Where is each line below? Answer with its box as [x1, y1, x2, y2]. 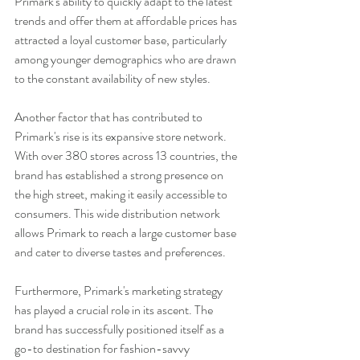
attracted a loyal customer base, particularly [14, 30, 229, 49]
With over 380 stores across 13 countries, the [14, 145, 239, 165]
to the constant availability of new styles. [14, 68, 211, 88]
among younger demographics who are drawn [14, 49, 239, 68]
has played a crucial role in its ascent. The [14, 300, 215, 319]
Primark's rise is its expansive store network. [14, 126, 229, 145]
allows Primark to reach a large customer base [14, 223, 239, 242]
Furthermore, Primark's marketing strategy [14, 280, 225, 300]
